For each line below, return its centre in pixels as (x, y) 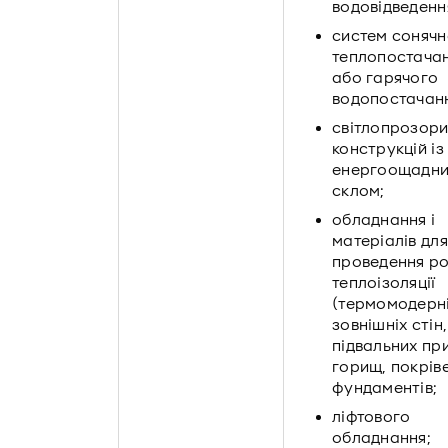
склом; (358, 191)
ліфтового (371, 417)
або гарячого (385, 78)
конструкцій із (388, 149)
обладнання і (384, 220)
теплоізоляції (384, 283)
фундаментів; (385, 388)
